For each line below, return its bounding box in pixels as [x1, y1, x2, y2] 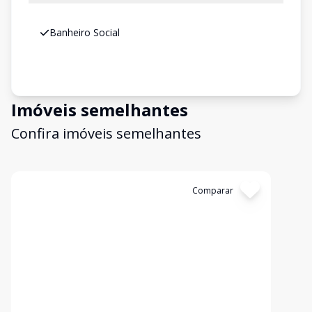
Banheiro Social [49, 26, 120, 39]
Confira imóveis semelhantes [11, 124, 201, 143]
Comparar [192, 185, 233, 196]
